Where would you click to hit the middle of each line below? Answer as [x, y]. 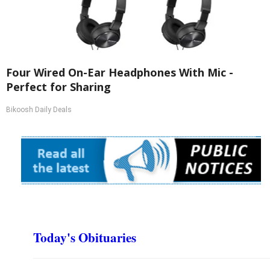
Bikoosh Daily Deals [39, 110]
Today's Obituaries [85, 237]
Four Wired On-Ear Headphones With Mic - [120, 73]
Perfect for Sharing [58, 87]
